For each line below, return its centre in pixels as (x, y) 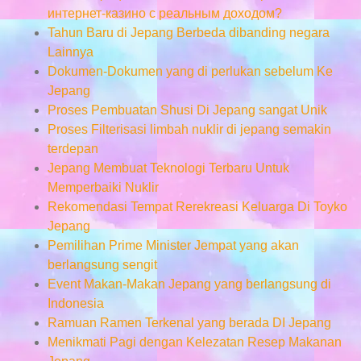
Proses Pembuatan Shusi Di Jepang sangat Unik (187, 110)
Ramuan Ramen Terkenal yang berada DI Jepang (189, 322)
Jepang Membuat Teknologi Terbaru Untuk (168, 168)
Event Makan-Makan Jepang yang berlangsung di (189, 284)
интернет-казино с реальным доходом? (164, 13)
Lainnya (70, 52)
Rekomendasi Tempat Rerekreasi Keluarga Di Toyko (197, 206)
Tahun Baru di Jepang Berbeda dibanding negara (188, 32)
